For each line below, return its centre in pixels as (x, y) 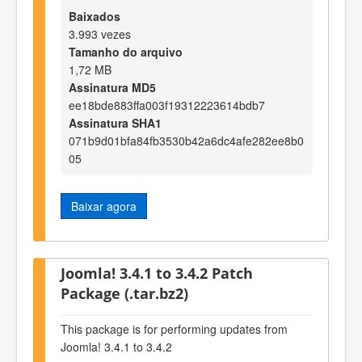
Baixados (95, 16)
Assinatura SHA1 (115, 122)
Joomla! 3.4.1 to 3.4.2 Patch (157, 273)
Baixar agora (104, 206)
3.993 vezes (100, 34)
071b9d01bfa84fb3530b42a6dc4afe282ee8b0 (186, 140)
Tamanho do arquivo (126, 51)
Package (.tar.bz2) (124, 293)
